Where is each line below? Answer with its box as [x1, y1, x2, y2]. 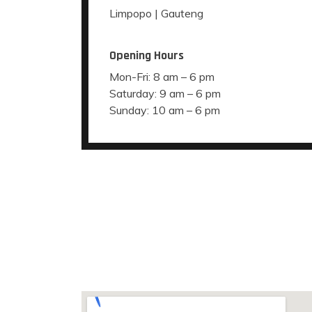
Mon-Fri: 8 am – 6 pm [109, 70, 214, 84]
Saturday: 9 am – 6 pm [109, 86, 221, 100]
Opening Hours [109, 47, 184, 63]
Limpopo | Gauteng [109, 6, 203, 20]
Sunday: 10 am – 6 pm [109, 103, 220, 117]
